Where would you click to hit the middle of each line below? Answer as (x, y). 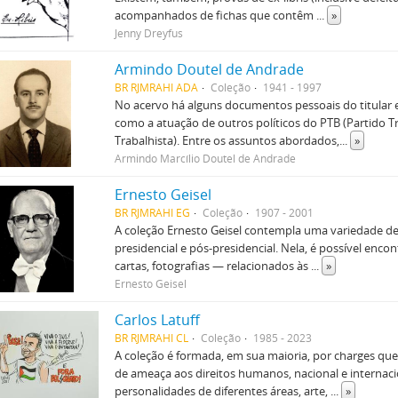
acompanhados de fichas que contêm (216, 15)
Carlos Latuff (158, 320)
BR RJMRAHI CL (152, 338)
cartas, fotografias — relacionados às (213, 266)
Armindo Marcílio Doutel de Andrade (206, 158)
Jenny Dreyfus (149, 33)
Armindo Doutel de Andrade (210, 69)
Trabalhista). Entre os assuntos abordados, (227, 140)
